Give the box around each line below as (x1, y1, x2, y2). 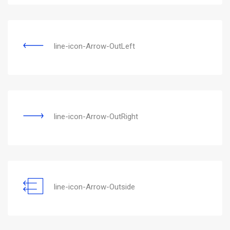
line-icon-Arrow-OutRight (54, 111, 138, 121)
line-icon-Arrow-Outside (54, 182, 135, 191)
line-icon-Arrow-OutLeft (54, 41, 135, 51)
